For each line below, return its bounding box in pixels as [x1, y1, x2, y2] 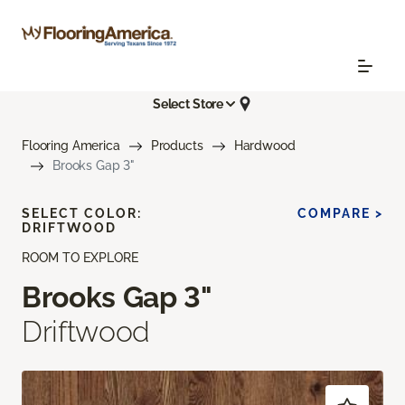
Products [150, 138, 203, 154]
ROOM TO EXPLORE [22, 250, 138, 266]
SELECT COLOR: [22, 206, 142, 221]
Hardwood [233, 138, 296, 154]
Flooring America [22, 138, 120, 154]
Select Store [152, 96, 224, 111]
